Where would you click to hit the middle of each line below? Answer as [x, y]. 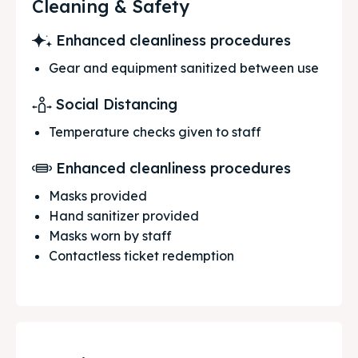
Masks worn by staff [110, 236]
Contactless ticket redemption [141, 256]
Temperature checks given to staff [155, 132]
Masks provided [98, 196]
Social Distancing [117, 105]
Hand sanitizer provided [124, 216]
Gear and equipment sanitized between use [184, 68]
